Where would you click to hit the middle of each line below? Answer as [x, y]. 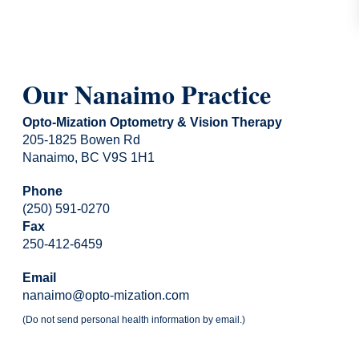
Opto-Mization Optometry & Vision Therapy [152, 122]
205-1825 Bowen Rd [81, 139]
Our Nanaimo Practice [147, 94]
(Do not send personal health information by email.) [134, 319]
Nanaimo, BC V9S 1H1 [89, 157]
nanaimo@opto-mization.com [106, 295]
